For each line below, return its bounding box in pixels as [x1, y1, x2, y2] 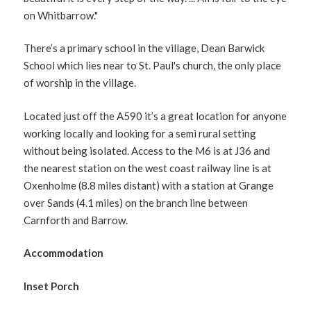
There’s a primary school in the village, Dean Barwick [24, 42, 265, 54]
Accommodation [24, 246, 104, 259]
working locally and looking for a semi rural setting [24, 126, 257, 140]
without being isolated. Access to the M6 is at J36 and [24, 144, 271, 157]
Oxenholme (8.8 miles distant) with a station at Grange [24, 178, 274, 192]
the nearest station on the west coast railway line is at [24, 161, 272, 174]
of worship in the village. [24, 76, 137, 89]
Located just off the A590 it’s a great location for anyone [24, 109, 287, 122]
